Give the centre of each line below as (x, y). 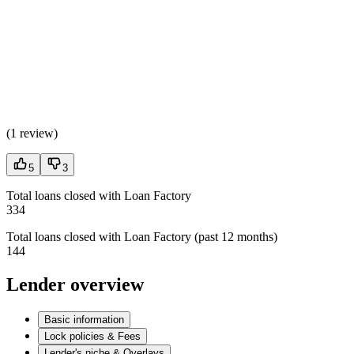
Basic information (84, 320)
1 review (32, 134)
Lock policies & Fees (92, 337)
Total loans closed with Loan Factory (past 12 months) (142, 237)
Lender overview (75, 285)
